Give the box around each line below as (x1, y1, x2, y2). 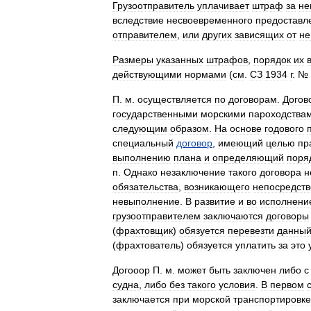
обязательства (112, 181, 178, 192)
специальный (112, 137, 174, 149)
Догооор (112, 264, 150, 276)
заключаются (203, 210, 263, 221)
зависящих (235, 29, 284, 40)
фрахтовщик (116, 225, 173, 236)
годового (264, 123, 304, 134)
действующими (112, 69, 182, 80)
